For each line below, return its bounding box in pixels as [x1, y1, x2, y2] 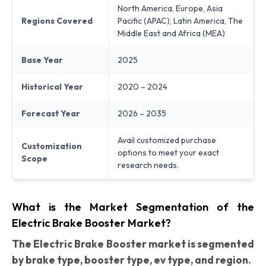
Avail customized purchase [118, 134, 216, 145]
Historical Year [21, 81, 83, 92]
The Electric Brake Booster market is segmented [12, 237, 254, 250]
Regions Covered [21, 15, 93, 26]
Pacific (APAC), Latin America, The [118, 15, 243, 26]
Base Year [21, 54, 63, 65]
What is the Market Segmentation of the [12, 199, 254, 214]
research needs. [118, 159, 179, 170]
